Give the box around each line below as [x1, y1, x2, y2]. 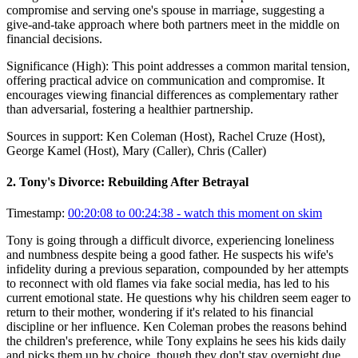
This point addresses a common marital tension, [112, 58, 350, 73]
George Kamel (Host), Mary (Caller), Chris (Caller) [6, 143, 266, 157]
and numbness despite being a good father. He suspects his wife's [6, 248, 333, 262]
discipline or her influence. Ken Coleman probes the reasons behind [6, 320, 347, 334]
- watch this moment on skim [173, 206, 322, 221]
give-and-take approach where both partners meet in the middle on [6, 17, 340, 31]
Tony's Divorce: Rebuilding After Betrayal [19, 174, 249, 189]
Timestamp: [6, 206, 65, 221]
